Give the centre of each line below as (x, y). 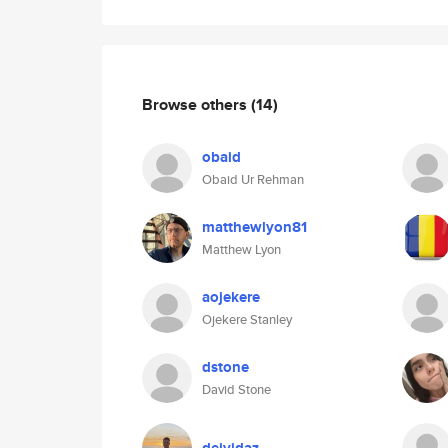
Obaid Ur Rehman (253, 179)
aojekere (231, 297)
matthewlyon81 (254, 227)
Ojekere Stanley (247, 319)
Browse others (196, 104)
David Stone (236, 389)
